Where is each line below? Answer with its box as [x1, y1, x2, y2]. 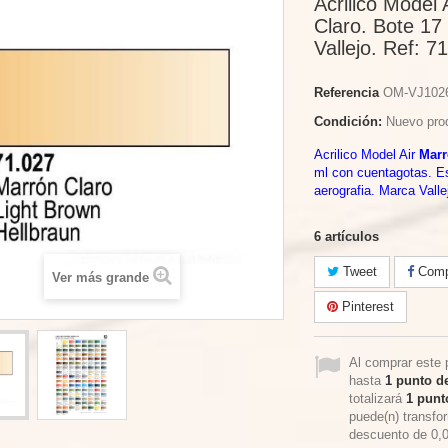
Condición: [314, 114, 382, 129]
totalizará [349, 391, 406, 406]
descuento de [349, 427, 431, 442]
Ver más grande [51, 270, 149, 285]
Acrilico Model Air [314, 147, 419, 162]
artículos [325, 229, 379, 244]
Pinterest [338, 299, 394, 314]
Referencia [314, 85, 379, 100]
